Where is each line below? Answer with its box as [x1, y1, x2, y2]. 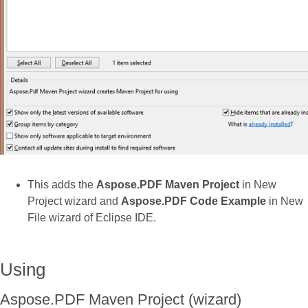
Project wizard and [27, 195, 121, 207]
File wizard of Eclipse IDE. [27, 211, 156, 223]
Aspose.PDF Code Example [121, 195, 266, 207]
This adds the [27, 178, 96, 190]
